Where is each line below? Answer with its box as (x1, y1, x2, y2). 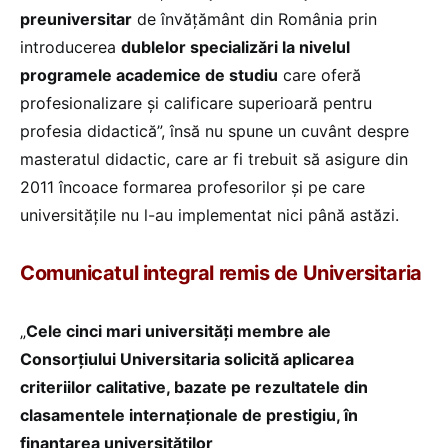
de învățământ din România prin (132, 8, 377, 29)
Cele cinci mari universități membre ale (26, 320, 331, 341)
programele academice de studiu (20, 64, 278, 85)
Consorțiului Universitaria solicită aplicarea (20, 348, 354, 369)
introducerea (20, 36, 121, 57)
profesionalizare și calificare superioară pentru (20, 92, 372, 113)
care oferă (278, 64, 361, 85)
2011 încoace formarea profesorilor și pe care (20, 176, 365, 197)
